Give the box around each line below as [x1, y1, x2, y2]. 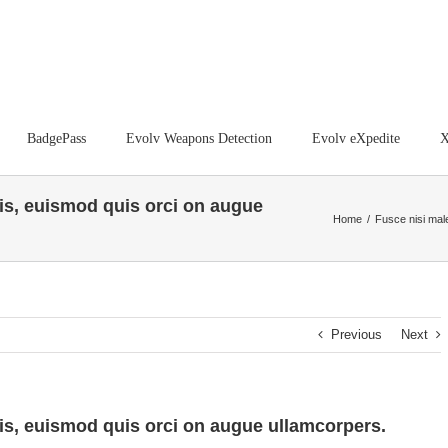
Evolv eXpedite [312, 130, 400, 146]
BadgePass [27, 130, 86, 146]
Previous [331, 327, 382, 342]
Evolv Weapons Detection [126, 130, 272, 146]
